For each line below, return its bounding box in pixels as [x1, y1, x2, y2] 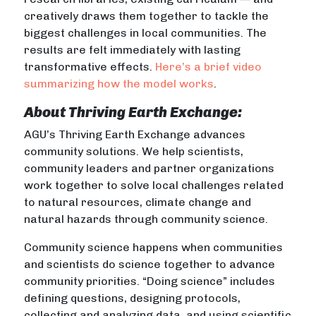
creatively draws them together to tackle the [24, 9, 269, 23]
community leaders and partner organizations [24, 162, 275, 176]
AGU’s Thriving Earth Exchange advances [24, 128, 246, 142]
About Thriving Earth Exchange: [24, 104, 243, 121]
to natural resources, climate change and [24, 195, 252, 209]
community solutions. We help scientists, [24, 145, 244, 159]
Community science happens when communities [24, 241, 284, 255]
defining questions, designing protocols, [24, 291, 241, 305]
